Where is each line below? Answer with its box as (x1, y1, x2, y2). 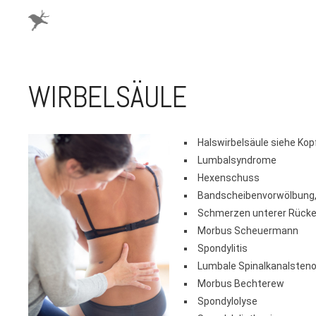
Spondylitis (197, 242, 248, 254)
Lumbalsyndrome (197, 154, 277, 166)
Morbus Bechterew (197, 277, 285, 289)
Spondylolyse (197, 295, 258, 307)
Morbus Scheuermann (197, 224, 299, 236)
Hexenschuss (197, 171, 260, 183)
